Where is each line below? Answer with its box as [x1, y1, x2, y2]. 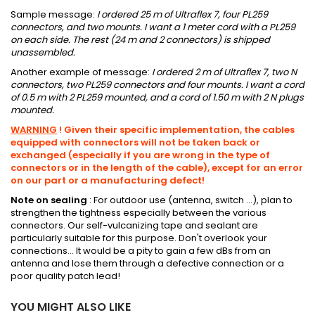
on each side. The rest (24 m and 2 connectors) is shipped [11, 33, 270, 47]
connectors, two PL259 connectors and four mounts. [11, 78, 243, 92]
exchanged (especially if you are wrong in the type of [11, 148, 270, 162]
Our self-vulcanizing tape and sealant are [67, 219, 258, 233]
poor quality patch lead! [11, 269, 120, 283]
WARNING [11, 123, 57, 137]
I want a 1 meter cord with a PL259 [142, 20, 295, 34]
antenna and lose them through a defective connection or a [11, 257, 284, 271]
